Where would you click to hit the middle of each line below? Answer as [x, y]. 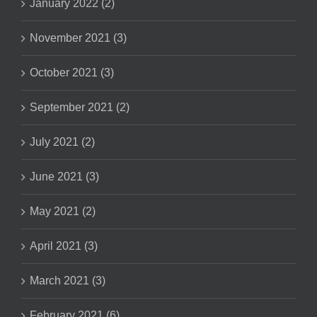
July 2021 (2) [62, 142]
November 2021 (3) [78, 38]
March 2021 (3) [68, 281]
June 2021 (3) [64, 177]
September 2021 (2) [80, 108]
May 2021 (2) [63, 212]
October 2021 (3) [72, 73]
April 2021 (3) [64, 246]
